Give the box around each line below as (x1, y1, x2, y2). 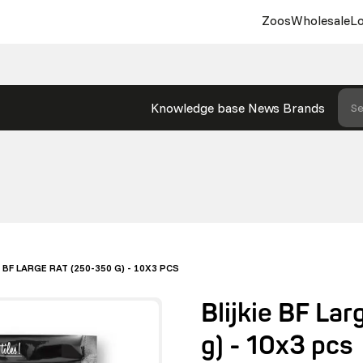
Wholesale (290, 12, 350, 28)
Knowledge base (150, 100, 245, 116)
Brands (282, 100, 325, 116)
